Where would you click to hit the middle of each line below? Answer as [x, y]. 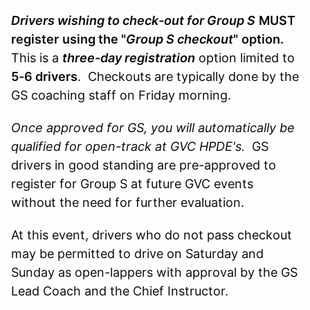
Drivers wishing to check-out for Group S [133, 20]
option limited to [245, 57]
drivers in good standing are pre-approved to [144, 165]
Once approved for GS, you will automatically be [153, 127]
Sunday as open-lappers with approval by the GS [154, 272]
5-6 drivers [44, 76]
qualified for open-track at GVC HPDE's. [128, 146]
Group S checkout [180, 39]
